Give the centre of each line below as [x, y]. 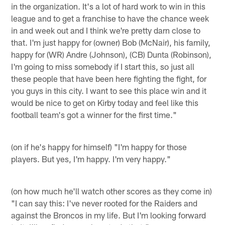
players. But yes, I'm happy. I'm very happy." [91, 158]
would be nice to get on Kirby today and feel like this [105, 102]
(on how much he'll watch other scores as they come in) [112, 191]
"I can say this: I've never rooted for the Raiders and [104, 203]
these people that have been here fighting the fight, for [109, 78]
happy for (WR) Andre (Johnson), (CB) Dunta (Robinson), [111, 54]
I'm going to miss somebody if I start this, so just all [103, 66]
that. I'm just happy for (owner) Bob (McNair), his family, [111, 42]
